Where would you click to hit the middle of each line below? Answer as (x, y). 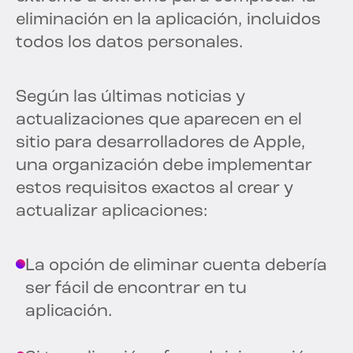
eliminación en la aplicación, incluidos (168, 20)
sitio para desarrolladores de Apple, (161, 143)
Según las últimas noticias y (130, 98)
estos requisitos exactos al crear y (154, 189)
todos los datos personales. (130, 43)
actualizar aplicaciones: (112, 212)
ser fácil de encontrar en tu (136, 289)
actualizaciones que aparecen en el (159, 121)
